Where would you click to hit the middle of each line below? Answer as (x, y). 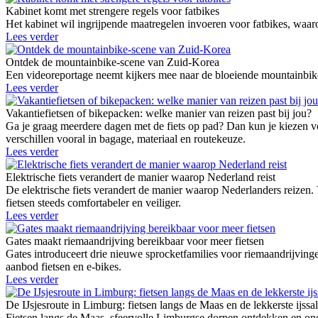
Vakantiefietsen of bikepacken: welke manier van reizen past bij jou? (159, 114)
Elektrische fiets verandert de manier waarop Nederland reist (141, 177)
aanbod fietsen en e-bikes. (64, 267)
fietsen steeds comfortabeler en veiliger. (93, 203)
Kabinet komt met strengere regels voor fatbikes (113, 11)
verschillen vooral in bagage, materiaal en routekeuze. (126, 139)
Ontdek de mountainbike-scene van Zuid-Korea (113, 62)
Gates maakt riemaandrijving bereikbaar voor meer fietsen (135, 241)
